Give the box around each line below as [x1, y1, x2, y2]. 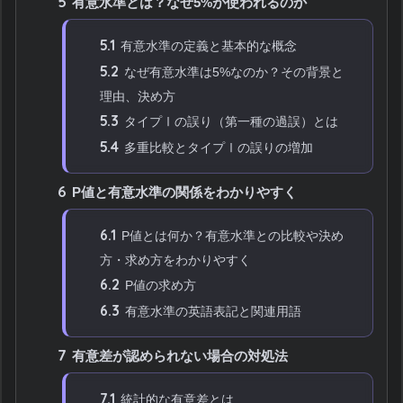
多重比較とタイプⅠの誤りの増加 [121, 139, 314, 155]
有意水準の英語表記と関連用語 [121, 303, 302, 318]
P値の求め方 [121, 277, 197, 292]
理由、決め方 [100, 88, 176, 103]
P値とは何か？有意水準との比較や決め [118, 228, 345, 243]
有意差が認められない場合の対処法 [68, 347, 289, 363]
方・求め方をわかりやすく [100, 252, 252, 267]
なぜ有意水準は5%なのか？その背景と [121, 64, 345, 79]
